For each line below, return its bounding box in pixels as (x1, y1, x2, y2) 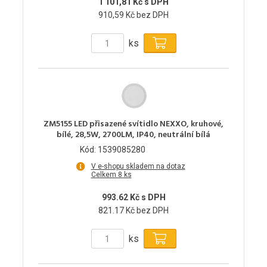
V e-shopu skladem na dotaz (91, 162, 185, 171)
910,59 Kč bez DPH (98, 10, 169, 20)
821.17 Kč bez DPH (98, 206, 169, 216)
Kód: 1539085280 (80, 145, 145, 155)
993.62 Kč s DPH (101, 193, 166, 203)
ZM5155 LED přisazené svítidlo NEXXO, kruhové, (44, 117, 223, 132)
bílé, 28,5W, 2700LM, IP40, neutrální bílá (57, 128, 210, 142)
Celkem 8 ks (91, 170, 132, 179)
